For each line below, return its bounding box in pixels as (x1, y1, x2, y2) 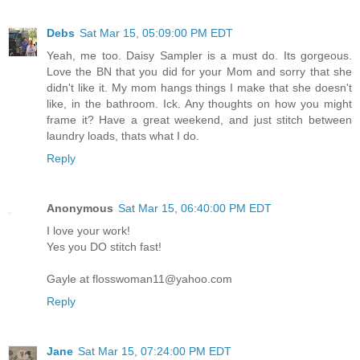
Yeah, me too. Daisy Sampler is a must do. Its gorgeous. (47, 49, 352, 63)
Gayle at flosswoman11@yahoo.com (47, 272, 232, 286)
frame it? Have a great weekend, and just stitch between (47, 113, 352, 127)
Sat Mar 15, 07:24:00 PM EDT (78, 345, 231, 358)
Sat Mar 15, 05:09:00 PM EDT (80, 27, 233, 40)
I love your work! (47, 224, 130, 238)
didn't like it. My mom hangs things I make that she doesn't (47, 81, 352, 95)
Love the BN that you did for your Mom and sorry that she (47, 65, 352, 79)
